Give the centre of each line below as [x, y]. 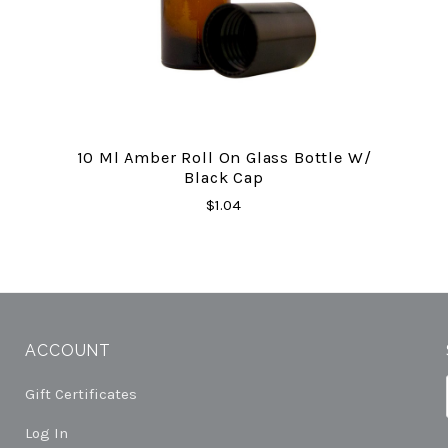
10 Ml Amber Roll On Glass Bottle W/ [224, 157]
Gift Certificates [81, 393]
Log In [47, 432]
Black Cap [224, 177]
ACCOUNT [68, 350]
